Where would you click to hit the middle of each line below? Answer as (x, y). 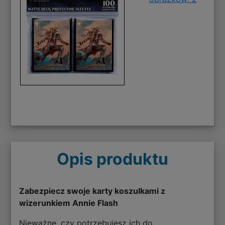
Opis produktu (113, 159)
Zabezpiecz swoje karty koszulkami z (92, 191)
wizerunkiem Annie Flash (69, 203)
